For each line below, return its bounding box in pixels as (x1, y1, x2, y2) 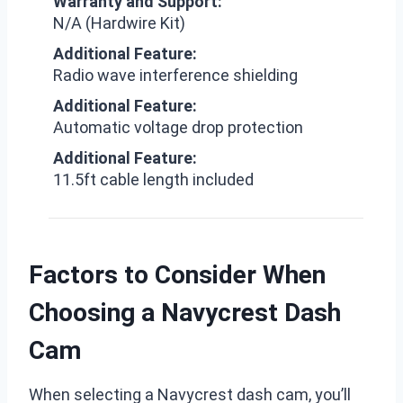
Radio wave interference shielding (53, 66, 298, 85)
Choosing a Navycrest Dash (29, 298, 341, 327)
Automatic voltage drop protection (53, 118, 303, 137)
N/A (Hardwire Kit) (53, 13, 185, 32)
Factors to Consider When (29, 260, 326, 290)
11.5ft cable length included (53, 170, 254, 189)
